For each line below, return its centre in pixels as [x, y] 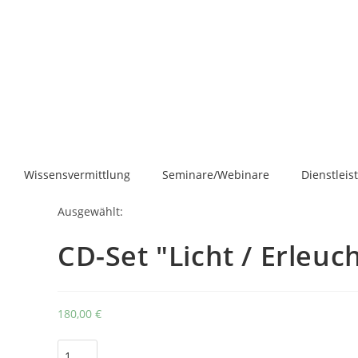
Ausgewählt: [90, 211]
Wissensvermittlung [77, 175]
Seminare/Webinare [216, 175]
